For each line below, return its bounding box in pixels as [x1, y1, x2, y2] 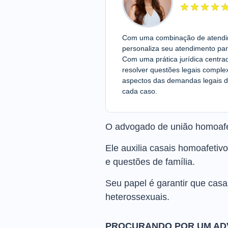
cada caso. [122, 87, 157, 95]
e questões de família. [105, 157, 195, 167]
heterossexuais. [105, 192, 169, 202]
